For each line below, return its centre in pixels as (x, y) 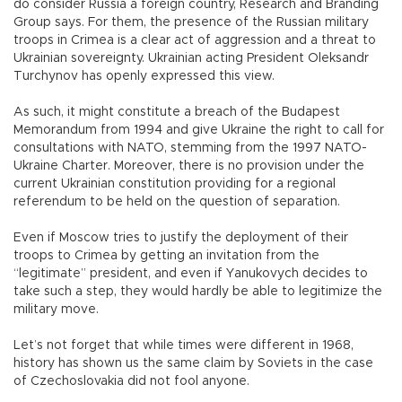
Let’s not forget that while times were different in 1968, (184, 346)
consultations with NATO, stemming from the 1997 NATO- (190, 149)
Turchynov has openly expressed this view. (146, 77)
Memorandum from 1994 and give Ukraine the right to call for (199, 131)
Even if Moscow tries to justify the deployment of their (181, 238)
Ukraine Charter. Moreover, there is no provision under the (189, 166)
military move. (56, 310)
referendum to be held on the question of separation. (177, 202)
